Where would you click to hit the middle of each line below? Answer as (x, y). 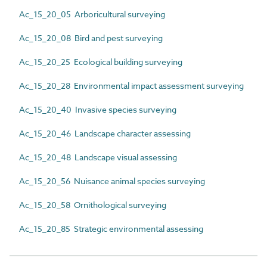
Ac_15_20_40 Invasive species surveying (98, 109)
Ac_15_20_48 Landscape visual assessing (98, 157)
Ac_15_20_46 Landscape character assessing (105, 133)
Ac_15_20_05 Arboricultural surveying (92, 14)
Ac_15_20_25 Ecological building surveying (101, 62)
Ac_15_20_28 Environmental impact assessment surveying (131, 86)
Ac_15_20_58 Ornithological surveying (93, 205)
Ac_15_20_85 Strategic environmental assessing (111, 229)
